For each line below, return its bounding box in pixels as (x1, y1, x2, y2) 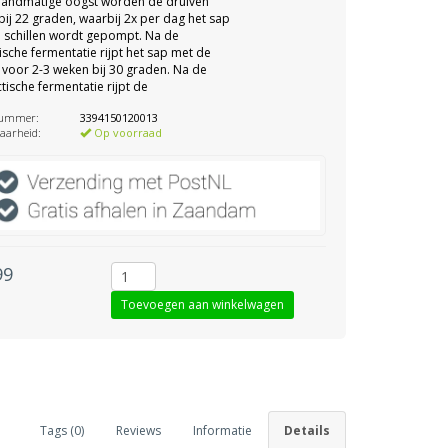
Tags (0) (40, 421, 84, 439)
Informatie (193, 421, 252, 439)
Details (284, 421, 330, 439)
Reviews (116, 421, 161, 439)
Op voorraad (91, 125, 163, 140)
